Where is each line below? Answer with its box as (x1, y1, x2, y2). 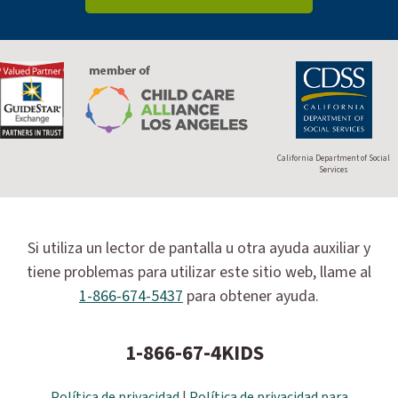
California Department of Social (277, 152, 391, 164)
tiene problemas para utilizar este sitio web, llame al (27, 260, 371, 283)
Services (319, 163, 349, 176)
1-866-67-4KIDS (125, 338, 264, 368)
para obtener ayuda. (183, 284, 319, 307)
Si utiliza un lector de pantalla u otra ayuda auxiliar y (28, 236, 370, 259)
